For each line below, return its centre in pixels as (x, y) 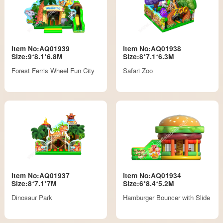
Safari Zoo (138, 71)
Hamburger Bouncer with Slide (166, 198)
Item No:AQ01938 (152, 48)
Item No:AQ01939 (41, 48)
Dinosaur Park (32, 198)
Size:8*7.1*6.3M (148, 56)
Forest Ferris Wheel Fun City (53, 71)
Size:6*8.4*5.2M (148, 183)
